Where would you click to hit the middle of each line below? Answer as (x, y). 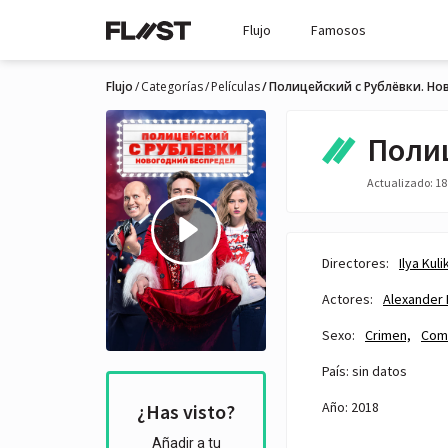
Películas (235, 86)
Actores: (347, 298)
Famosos (338, 30)
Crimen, (388, 334)
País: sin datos (364, 370)
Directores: (355, 262)
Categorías (172, 86)
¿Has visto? (186, 412)
